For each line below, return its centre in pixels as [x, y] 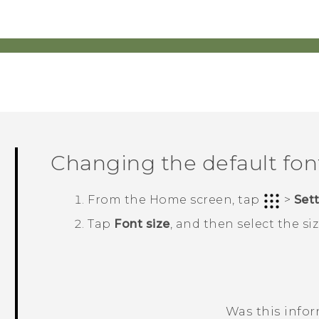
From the [119, 200]
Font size [142, 224]
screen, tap [225, 200]
